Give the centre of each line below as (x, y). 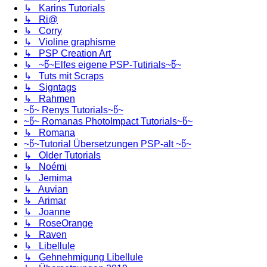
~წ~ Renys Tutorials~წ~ (74, 110)
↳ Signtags (50, 87)
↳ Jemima (48, 178)
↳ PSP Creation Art (67, 53)
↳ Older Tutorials (62, 155)
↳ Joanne (47, 212)
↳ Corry (43, 30)
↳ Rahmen (49, 98)
